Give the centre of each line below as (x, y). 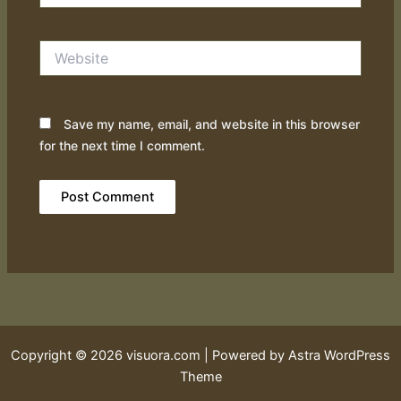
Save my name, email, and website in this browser (212, 124)
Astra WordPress (339, 355)
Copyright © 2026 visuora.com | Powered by (149, 355)
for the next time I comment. (123, 146)
